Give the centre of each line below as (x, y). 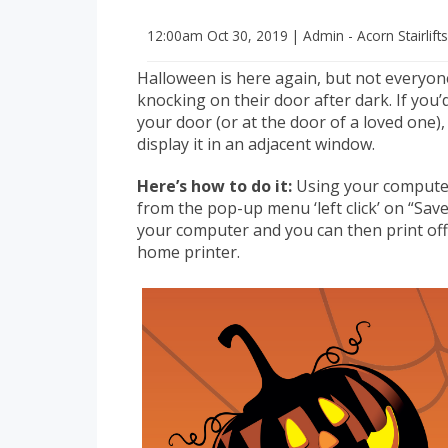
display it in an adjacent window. (256, 144)
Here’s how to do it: (214, 186)
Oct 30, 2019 (247, 36)
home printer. (188, 252)
